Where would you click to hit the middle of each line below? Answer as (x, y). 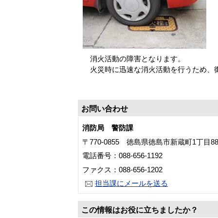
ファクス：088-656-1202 (122, 169)
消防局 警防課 (111, 128)
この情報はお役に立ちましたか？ (140, 210)
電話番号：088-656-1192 (122, 156)
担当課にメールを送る (131, 183)
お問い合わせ (105, 109)
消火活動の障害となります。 (134, 58)
